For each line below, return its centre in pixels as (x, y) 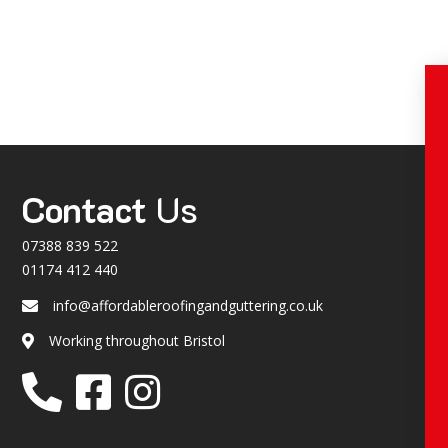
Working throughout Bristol (137, 341)
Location (49, 344)
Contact (84, 209)
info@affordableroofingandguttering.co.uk (188, 306)
